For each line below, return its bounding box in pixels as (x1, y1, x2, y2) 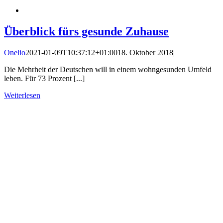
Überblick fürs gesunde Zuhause (4, 24, 169, 38)
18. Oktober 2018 (117, 48, 173, 57)
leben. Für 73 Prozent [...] (4, 74, 85, 83)
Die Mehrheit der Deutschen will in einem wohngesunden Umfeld (4, 65, 212, 74)
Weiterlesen (4, 91, 40, 100)
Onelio (4, 48, 25, 57)
